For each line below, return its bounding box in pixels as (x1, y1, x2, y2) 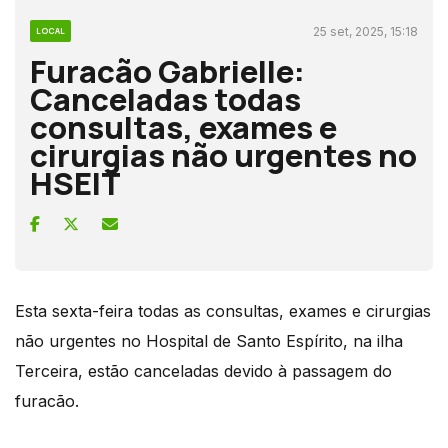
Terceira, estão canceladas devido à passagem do (15, 360, 392, 381)
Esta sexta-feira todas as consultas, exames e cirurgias (15, 300, 431, 321)
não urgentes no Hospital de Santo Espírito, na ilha (15, 330, 403, 351)
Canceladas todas (30, 77, 301, 120)
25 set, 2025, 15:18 (313, 23, 418, 39)
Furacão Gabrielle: (30, 49, 305, 92)
